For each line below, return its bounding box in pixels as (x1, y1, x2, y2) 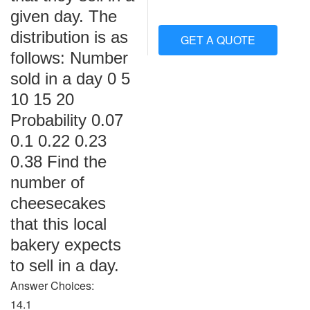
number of (10, 173, 84, 192)
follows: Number (10, 48, 128, 67)
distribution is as (10, 28, 128, 46)
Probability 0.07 (10, 111, 123, 129)
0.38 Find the (10, 152, 107, 171)
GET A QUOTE (181, 32, 255, 48)
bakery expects (10, 235, 121, 254)
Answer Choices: (10, 277, 94, 293)
